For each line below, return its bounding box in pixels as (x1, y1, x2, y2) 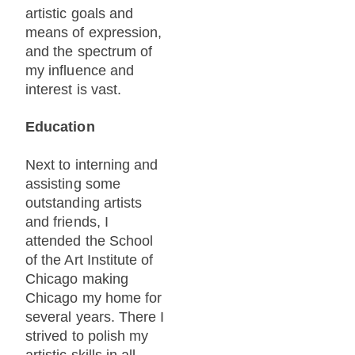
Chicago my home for (25, 289, 162, 306)
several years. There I (25, 308, 165, 325)
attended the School (25, 232, 154, 249)
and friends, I (25, 213, 109, 230)
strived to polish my (25, 327, 149, 344)
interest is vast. (25, 81, 121, 97)
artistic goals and (25, 5, 134, 21)
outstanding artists (25, 194, 143, 211)
